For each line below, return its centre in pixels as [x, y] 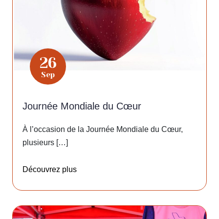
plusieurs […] [45, 142]
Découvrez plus [50, 169]
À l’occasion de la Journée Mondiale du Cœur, [103, 129]
